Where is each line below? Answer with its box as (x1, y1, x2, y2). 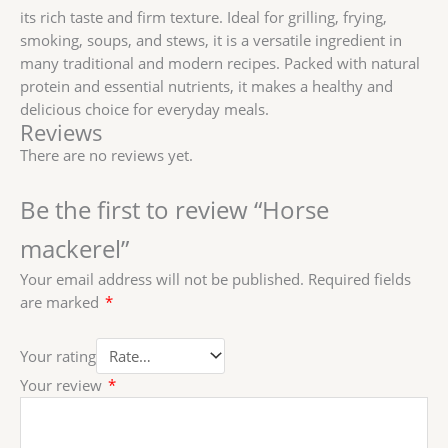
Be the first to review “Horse (20, 193, 329, 226)
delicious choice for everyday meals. (20, 98, 269, 119)
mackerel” (20, 232, 129, 265)
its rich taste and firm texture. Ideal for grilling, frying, (20, 6, 387, 27)
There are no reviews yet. (20, 144, 193, 165)
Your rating (20, 345, 96, 366)
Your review (20, 375, 106, 396)
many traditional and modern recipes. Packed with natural (20, 52, 420, 73)
